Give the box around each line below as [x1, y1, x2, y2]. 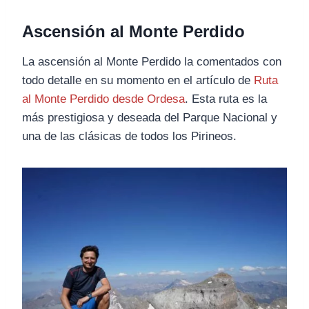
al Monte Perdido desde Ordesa [22, 92, 185, 106]
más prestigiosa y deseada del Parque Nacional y [22, 111, 277, 125]
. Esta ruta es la [185, 92, 267, 106]
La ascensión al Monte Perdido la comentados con [22, 55, 281, 69]
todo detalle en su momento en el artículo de [22, 74, 254, 88]
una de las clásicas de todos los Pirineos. [22, 130, 237, 143]
